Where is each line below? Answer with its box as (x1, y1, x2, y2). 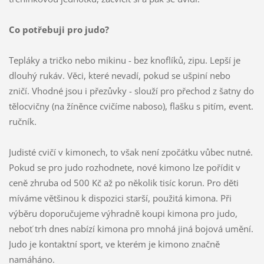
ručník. (8, 115, 39, 127)
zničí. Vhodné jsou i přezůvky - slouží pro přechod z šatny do (8, 84, 254, 97)
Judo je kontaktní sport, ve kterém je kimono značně (8, 237, 220, 250)
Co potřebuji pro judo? (8, 23, 109, 35)
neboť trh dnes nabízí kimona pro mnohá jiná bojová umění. (8, 222, 253, 235)
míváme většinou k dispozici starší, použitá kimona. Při (8, 192, 232, 204)
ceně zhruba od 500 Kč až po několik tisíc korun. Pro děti (8, 176, 239, 189)
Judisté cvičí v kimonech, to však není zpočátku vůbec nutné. (8, 146, 253, 158)
